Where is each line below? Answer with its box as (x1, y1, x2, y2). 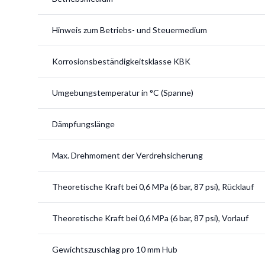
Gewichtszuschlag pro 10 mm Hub (52, 244, 177, 254)
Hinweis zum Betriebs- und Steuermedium (52, 25, 207, 35)
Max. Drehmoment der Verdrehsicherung (52, 150, 203, 160)
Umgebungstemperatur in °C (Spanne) (52, 88, 193, 98)
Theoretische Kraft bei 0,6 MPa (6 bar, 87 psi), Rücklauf (52, 182, 254, 192)
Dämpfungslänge (52, 119, 115, 129)
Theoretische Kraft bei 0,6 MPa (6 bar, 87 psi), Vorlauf (52, 213, 248, 223)
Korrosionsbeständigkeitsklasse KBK (52, 56, 190, 66)
